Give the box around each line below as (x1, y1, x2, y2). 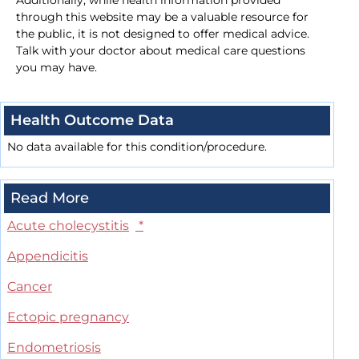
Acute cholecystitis (7, 218, 129, 234)
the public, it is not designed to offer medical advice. (16, 26, 309, 42)
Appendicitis (7, 248, 88, 264)
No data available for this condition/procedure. (7, 139, 267, 155)
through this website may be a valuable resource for (16, 10, 309, 25)
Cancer (7, 279, 52, 295)
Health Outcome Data (10, 111, 174, 130)
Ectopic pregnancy (7, 309, 129, 325)
